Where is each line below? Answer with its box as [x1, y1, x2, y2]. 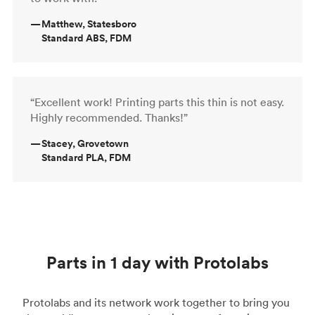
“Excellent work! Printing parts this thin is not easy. [30, 94, 284, 109]
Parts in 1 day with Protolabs [46, 251, 269, 273]
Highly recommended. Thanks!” [30, 110, 188, 124]
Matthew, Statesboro [41, 16, 136, 31]
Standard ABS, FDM [41, 30, 131, 45]
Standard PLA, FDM [41, 150, 131, 165]
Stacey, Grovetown [41, 136, 129, 150]
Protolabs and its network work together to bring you [22, 295, 290, 309]
